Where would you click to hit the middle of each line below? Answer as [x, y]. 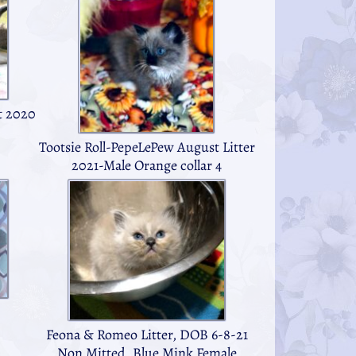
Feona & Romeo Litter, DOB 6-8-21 [147, 334]
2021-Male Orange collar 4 [147, 166]
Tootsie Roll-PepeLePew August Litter [147, 147]
